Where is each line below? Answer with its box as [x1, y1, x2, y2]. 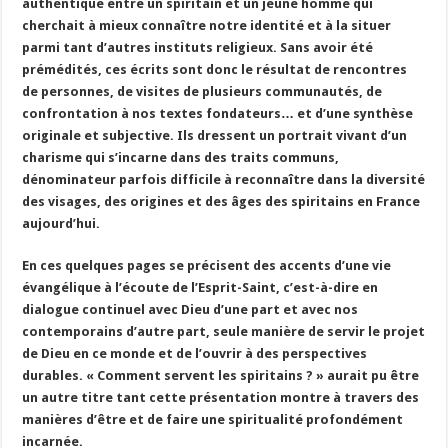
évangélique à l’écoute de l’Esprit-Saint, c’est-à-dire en [22, 279, 379, 295]
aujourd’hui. [22, 215, 101, 231]
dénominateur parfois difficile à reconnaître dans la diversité [22, 171, 426, 187]
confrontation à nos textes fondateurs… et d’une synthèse [22, 105, 414, 121]
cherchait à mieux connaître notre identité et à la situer [22, 17, 392, 33]
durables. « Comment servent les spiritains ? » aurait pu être [22, 367, 420, 383]
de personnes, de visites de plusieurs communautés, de [22, 83, 383, 99]
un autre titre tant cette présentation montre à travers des [22, 389, 420, 405]
